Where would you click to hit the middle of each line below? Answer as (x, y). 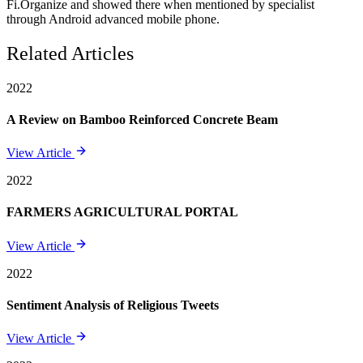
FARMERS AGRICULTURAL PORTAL (122, 212)
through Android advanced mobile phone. (113, 19)
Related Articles (70, 53)
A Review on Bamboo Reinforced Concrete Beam (142, 119)
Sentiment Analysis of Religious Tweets (113, 305)
